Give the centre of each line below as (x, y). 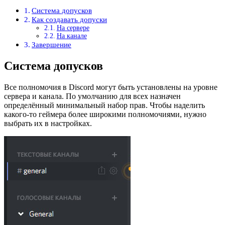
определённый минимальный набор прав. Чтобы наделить (104, 105)
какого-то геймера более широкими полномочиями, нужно (105, 114)
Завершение (52, 44)
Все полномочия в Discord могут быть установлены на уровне (111, 87)
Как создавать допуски (70, 19)
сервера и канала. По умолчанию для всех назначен (92, 96)
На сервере (73, 28)
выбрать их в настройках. (48, 123)
